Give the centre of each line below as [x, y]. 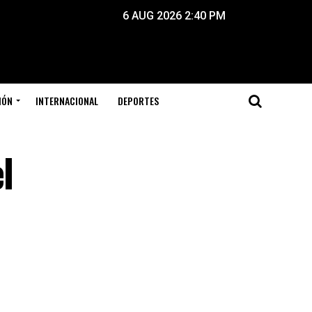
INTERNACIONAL [67, 101]
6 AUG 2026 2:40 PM [174, 16]
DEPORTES [138, 101]
